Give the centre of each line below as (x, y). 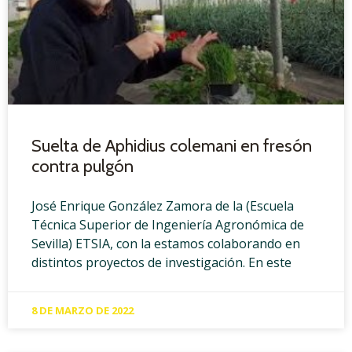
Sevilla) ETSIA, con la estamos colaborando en (166, 244)
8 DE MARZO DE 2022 (82, 311)
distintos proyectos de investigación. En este (161, 263)
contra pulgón (82, 167)
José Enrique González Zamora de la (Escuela (163, 206)
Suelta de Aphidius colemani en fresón (172, 146)
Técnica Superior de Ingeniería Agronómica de (168, 225)
